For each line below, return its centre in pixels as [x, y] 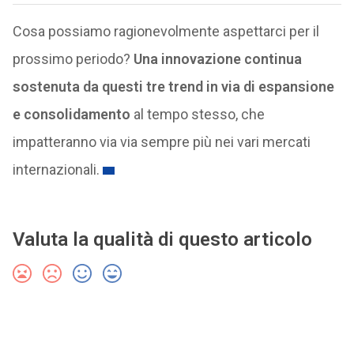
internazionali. [56, 170]
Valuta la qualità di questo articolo [162, 240]
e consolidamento [71, 115]
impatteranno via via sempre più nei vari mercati [161, 142]
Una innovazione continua [217, 59]
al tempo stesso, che [197, 115]
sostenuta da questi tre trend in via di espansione [173, 87]
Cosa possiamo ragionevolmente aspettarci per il [166, 32]
